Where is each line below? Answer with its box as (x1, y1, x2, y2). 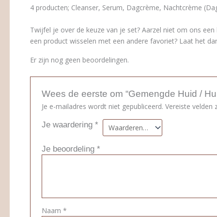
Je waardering (42, 120, 95, 130)
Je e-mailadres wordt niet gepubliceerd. (42, 102, 164, 111)
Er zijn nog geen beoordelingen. (30, 55, 129, 65)
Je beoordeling (42, 144, 97, 154)
